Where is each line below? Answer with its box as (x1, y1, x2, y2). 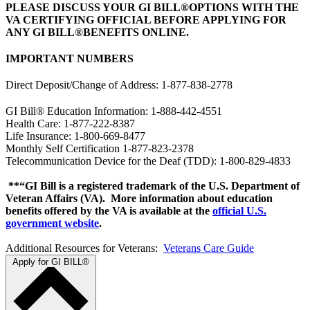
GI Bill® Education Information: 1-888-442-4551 (6, 104, 222, 117)
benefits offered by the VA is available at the (6, 204, 212, 217)
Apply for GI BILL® (12, 256, 89, 267)
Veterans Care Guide (163, 241, 254, 254)
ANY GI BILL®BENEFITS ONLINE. (6, 26, 189, 38)
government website (6, 217, 99, 229)
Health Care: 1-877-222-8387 (6, 117, 135, 129)
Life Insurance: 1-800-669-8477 (6, 129, 145, 142)
